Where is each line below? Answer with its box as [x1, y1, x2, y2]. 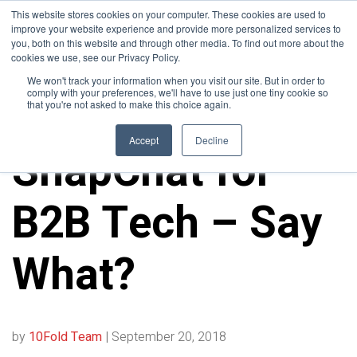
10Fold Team [29, 328, 105, 347]
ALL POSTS [12, 129, 93, 146]
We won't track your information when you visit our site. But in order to [27, 73, 325, 87]
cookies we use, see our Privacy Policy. [11, 50, 180, 64]
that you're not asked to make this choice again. [27, 97, 231, 111]
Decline [194, 133, 229, 147]
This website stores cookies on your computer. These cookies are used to [11, 7, 326, 21]
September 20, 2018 [112, 328, 226, 347]
